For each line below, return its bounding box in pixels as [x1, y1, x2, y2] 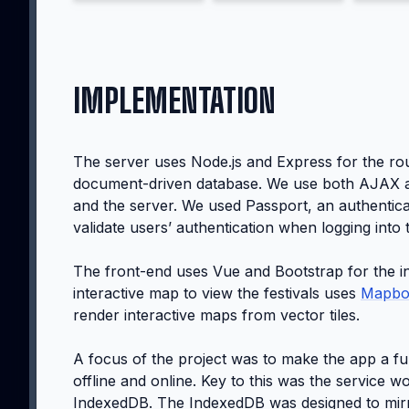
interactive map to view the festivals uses [73, 283, 361, 302]
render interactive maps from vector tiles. [73, 305, 360, 324]
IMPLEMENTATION [73, 80, 276, 121]
